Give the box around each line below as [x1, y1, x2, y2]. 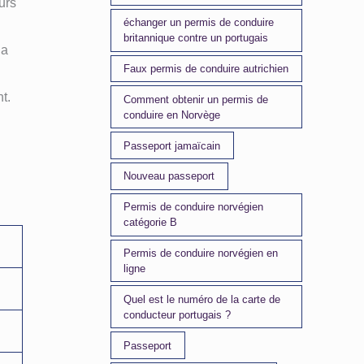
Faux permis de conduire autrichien [123, 63, 289, 76]
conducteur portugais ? [123, 308, 232, 321]
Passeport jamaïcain [123, 139, 221, 152]
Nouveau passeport [123, 170, 215, 183]
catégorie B [123, 216, 178, 229]
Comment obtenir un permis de [123, 93, 269, 106]
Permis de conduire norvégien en [123, 246, 279, 259]
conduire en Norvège [123, 108, 221, 121]
